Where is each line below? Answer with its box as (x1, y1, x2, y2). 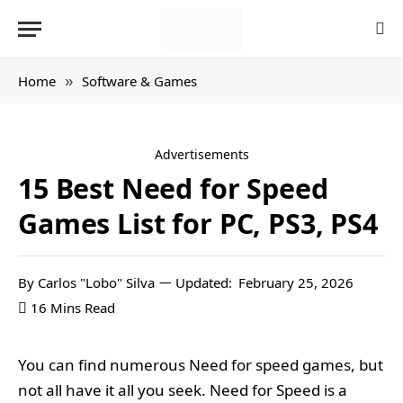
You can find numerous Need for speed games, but (18, 354, 383, 375)
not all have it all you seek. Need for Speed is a (18, 380, 347, 400)
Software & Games (82, 72, 197, 90)
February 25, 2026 (238, 273, 354, 291)
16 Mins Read (31, 299, 115, 317)
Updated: (175, 273, 232, 291)
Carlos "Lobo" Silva (38, 273, 155, 291)
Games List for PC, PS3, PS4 (18, 204, 378, 242)
